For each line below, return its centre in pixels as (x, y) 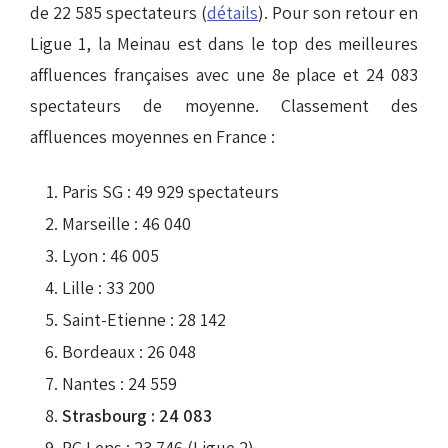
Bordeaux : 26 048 (129, 351)
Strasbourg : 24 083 (137, 415)
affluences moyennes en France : (152, 136)
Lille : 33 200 (108, 287)
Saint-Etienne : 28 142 (144, 319)
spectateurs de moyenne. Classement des (224, 105)
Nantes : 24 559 (119, 383)
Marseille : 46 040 (126, 223)
